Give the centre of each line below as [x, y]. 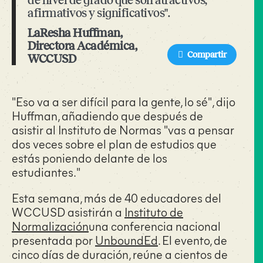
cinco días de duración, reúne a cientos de [120, 254]
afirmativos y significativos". [99, 13]
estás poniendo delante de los [90, 158]
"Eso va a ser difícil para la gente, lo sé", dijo [124, 101]
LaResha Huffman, [75, 33]
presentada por [53, 240]
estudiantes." [46, 172]
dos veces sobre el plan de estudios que [114, 144]
